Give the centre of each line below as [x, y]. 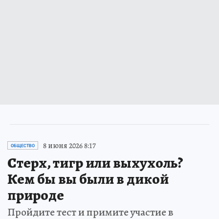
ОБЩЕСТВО [23, 145]
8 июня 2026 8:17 [69, 145]
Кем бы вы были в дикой [88, 179]
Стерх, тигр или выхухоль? [95, 163]
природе [36, 195]
